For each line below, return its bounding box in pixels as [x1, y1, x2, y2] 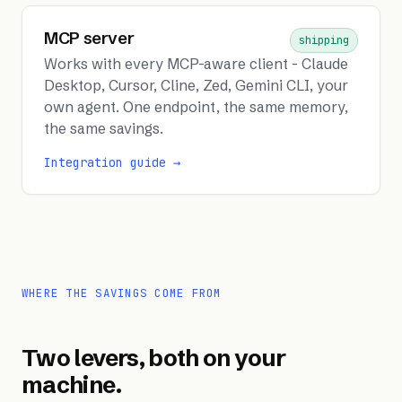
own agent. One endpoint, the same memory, [44, 97, 348, 116]
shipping [299, 32, 350, 48]
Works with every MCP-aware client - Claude [44, 54, 348, 73]
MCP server [44, 28, 135, 49]
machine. [22, 370, 121, 399]
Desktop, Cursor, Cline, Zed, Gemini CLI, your [44, 75, 348, 94]
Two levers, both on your [22, 343, 286, 372]
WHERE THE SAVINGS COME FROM [22, 284, 222, 301]
